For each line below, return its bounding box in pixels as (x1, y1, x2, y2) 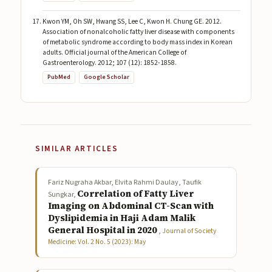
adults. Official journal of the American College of (42, 47, 186, 58)
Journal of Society (162, 225, 217, 236)
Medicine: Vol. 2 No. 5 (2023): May (48, 236, 146, 247)
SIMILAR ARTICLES (35, 143, 118, 155)
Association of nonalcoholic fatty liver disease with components (42, 27, 234, 38)
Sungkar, (48, 189, 78, 200)
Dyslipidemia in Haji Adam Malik (48, 211, 196, 224)
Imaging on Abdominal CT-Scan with (48, 199, 214, 212)
